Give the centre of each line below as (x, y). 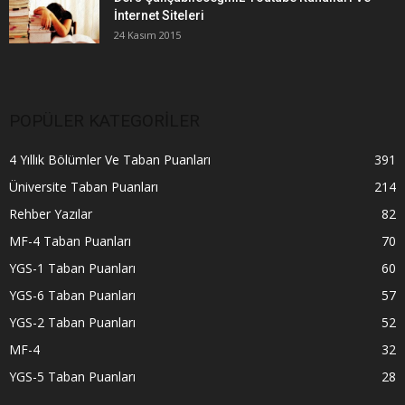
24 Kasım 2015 (147, 34)
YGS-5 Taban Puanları (72, 376)
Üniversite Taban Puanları (84, 186)
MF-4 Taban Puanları (70, 240)
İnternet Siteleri (159, 15)
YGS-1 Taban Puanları (72, 268)
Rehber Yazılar (51, 213)
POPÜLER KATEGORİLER (104, 120)
